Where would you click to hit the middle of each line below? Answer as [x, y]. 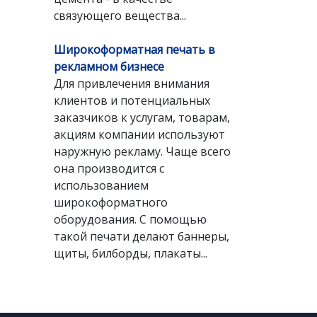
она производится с [109, 168]
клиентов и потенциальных [132, 100]
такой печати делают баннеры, [142, 236]
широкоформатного [111, 202]
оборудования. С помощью [130, 219]
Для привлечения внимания [132, 83]
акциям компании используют [139, 134]
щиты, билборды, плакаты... [131, 253]
